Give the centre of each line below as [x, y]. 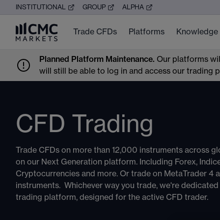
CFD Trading [85, 125]
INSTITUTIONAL [41, 7]
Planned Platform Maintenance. [98, 59]
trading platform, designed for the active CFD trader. [113, 197]
